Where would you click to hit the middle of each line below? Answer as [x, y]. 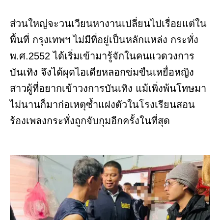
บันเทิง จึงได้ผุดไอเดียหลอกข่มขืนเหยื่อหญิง [102, 72]
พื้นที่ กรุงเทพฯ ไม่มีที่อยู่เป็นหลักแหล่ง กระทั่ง [104, 40]
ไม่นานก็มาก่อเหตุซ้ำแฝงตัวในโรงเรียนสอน [102, 105]
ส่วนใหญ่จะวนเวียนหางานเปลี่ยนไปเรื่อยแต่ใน [108, 24]
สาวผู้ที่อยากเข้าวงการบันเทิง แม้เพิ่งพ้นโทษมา [108, 89]
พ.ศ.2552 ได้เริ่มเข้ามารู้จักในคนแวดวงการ [102, 56]
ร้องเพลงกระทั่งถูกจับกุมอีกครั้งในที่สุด [90, 121]
